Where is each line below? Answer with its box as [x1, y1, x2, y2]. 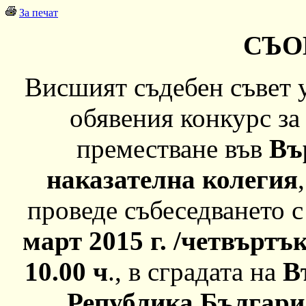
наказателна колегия [46, 165, 298, 194]
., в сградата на [108, 257, 283, 286]
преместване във [76, 134, 269, 163]
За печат [19, 7, 58, 18]
